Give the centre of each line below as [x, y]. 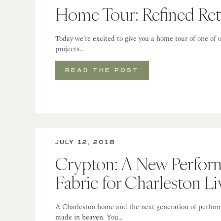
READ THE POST [102, 71]
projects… [70, 49]
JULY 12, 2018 [85, 143]
